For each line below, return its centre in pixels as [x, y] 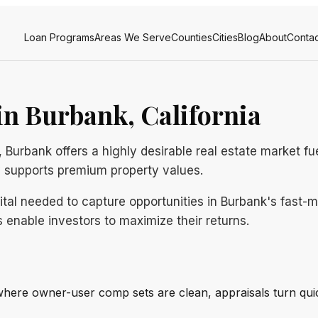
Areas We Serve [133, 37]
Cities [225, 37]
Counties [192, 37]
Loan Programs [59, 37]
